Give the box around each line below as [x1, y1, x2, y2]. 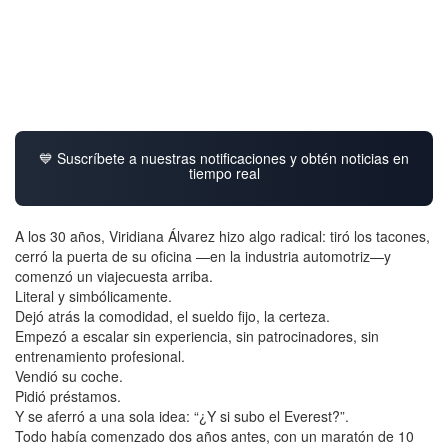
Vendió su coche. [15, 365, 123, 386]
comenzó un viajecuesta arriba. [15, 265, 213, 286]
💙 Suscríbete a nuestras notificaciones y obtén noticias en [39, 147, 409, 168]
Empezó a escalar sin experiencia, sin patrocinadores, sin [15, 325, 379, 346]
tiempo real [188, 162, 260, 183]
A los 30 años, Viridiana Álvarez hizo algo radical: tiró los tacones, [15, 225, 430, 246]
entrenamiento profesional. [15, 345, 185, 366]
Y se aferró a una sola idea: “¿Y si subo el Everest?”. [15, 405, 349, 426]
